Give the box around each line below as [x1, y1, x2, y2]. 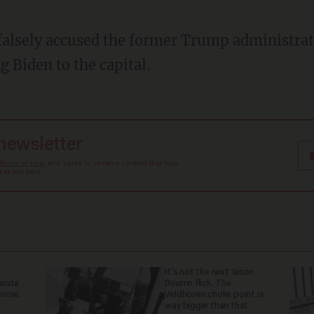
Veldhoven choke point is [165, 289, 264, 300]
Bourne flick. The [165, 278, 231, 289]
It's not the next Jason [165, 267, 254, 278]
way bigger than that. [165, 301, 251, 311]
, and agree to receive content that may [43, 161, 178, 168]
